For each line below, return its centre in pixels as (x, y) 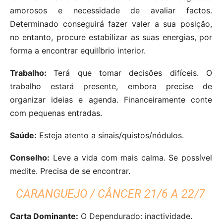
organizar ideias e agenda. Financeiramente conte (111, 99)
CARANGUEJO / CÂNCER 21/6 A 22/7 (111, 194)
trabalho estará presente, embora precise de (111, 86)
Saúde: (23, 135)
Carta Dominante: (44, 216)
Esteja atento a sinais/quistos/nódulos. (110, 135)
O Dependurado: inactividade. (135, 216)
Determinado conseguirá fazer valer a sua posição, (111, 24)
